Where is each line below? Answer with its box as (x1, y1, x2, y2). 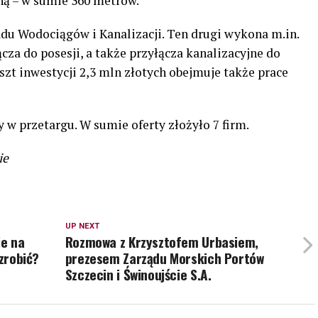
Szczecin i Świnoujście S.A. (65, 263, 212, 285)
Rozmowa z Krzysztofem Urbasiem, (65, 231, 258, 252)
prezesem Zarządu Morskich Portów (65, 247, 264, 268)
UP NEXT (65, 221, 99, 231)
